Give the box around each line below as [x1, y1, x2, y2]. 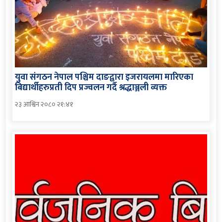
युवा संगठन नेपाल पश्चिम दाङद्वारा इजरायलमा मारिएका [15, 69, 193, 85]
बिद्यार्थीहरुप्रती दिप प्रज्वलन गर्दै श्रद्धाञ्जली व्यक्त [15, 80, 167, 95]
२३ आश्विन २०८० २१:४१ [15, 98, 73, 110]
